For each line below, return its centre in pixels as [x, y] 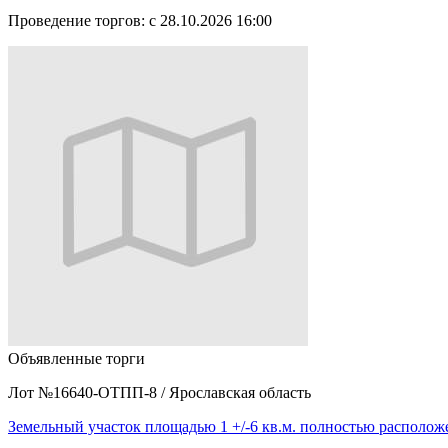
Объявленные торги [76, 359]
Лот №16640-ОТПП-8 [84, 393]
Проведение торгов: [76, 21]
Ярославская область [240, 393]
